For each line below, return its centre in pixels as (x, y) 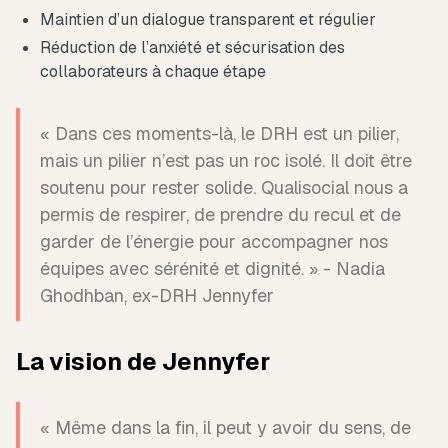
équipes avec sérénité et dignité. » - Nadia (212, 269)
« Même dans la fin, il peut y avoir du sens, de (225, 428)
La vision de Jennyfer (143, 362)
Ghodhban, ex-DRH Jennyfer (157, 296)
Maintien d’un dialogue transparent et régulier (208, 20)
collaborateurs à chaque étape (153, 72)
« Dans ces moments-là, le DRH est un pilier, (219, 134)
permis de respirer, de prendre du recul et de (220, 215)
